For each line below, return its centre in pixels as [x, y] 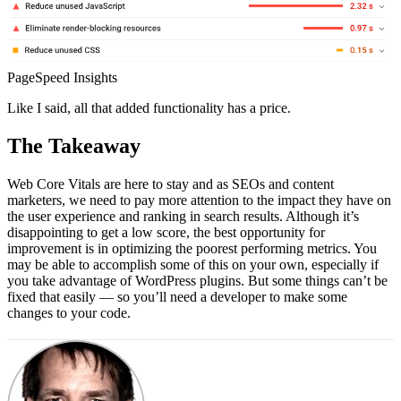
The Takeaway [74, 146]
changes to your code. [69, 313]
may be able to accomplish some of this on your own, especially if [193, 265]
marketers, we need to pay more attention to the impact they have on [199, 200]
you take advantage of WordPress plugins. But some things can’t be [197, 281]
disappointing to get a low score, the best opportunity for [166, 233]
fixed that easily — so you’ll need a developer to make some [177, 297]
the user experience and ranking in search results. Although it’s [183, 217]
